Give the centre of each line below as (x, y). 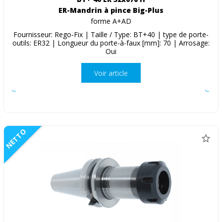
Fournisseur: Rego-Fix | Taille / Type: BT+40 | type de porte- (111, 35)
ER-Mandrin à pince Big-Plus (111, 10)
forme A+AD (111, 21)
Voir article (111, 73)
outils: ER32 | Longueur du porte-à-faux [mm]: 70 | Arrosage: (111, 43)
